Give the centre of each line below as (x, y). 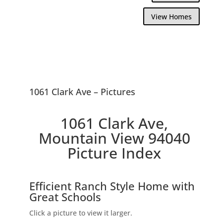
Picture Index (114, 153)
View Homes (172, 16)
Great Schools (65, 196)
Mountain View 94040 (114, 138)
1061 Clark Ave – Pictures (82, 91)
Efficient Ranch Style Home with (112, 186)
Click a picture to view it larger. (81, 213)
